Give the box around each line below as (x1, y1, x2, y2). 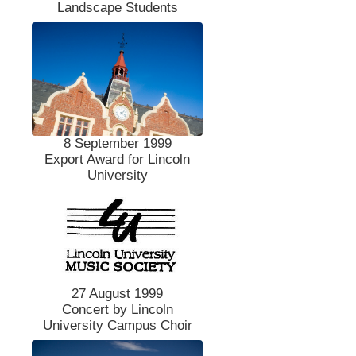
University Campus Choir (42, 318, 192, 333)
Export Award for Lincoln (44, 152, 191, 168)
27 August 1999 (72, 286, 164, 301)
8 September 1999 (63, 136, 172, 152)
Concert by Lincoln (61, 302, 173, 317)
